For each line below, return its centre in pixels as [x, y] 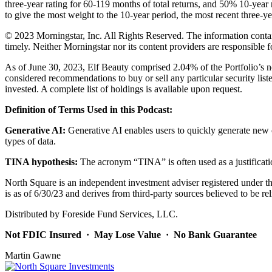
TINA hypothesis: [41, 162]
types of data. [30, 141]
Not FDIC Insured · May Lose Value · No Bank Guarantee [131, 235]
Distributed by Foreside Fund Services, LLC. [91, 214]
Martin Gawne [33, 256]
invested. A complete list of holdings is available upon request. [124, 89]
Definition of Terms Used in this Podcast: [89, 110]
